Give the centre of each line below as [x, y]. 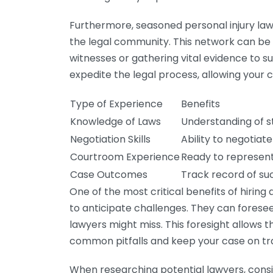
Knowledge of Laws [115, 122]
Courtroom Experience [125, 157]
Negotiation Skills [110, 139]
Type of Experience [116, 104]
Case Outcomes [109, 175]
